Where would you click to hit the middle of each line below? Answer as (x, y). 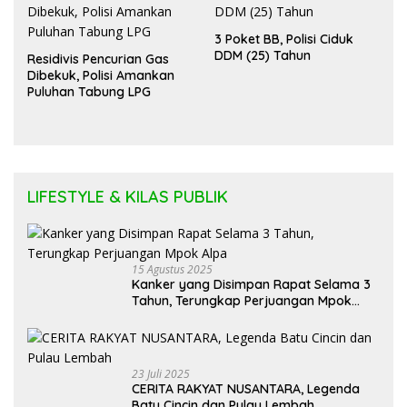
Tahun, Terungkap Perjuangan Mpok (242, 300)
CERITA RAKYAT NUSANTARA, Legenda (246, 388)
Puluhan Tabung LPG (89, 91)
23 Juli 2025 (161, 373)
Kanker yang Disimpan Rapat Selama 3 (251, 284)
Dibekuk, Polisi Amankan (101, 75)
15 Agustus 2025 (172, 269)
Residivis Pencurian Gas (98, 59)
